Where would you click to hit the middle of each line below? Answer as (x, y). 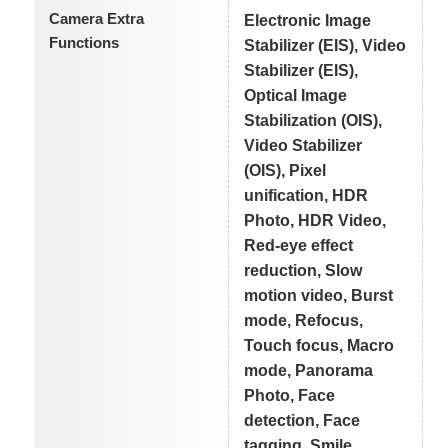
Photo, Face (290, 395)
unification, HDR (306, 195)
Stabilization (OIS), (313, 120)
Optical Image (296, 95)
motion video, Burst (319, 295)
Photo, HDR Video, (315, 220)
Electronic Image (308, 20)
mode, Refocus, (304, 320)
